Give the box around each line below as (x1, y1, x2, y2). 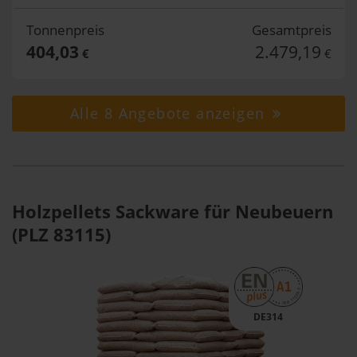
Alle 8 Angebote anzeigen (69, 104, 270, 123)
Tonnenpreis (25, 21, 104, 39)
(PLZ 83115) (12, 222, 111, 247)
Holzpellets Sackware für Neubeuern (12, 198, 333, 224)
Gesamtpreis (251, 21, 331, 39)
